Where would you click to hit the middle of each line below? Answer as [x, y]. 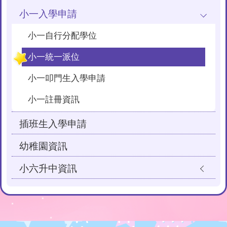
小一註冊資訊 [54, 100]
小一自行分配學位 [62, 36]
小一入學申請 [48, 14]
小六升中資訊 [48, 168]
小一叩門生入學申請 [67, 78]
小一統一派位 [54, 57]
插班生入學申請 [53, 124]
